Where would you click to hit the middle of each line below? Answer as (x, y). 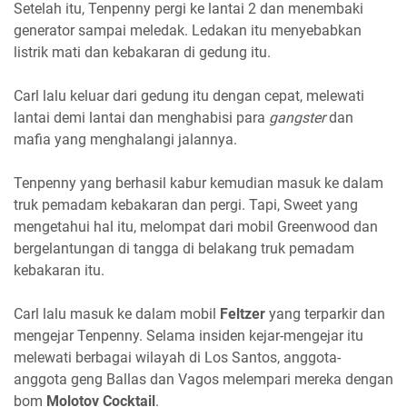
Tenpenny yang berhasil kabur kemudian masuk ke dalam (199, 184)
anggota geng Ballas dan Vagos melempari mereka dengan (203, 380)
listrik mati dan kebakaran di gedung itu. (142, 53)
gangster (297, 118)
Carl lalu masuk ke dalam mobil (117, 314)
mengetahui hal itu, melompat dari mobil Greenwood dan (196, 227)
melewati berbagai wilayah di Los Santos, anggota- (177, 358)
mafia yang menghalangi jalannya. (125, 140)
